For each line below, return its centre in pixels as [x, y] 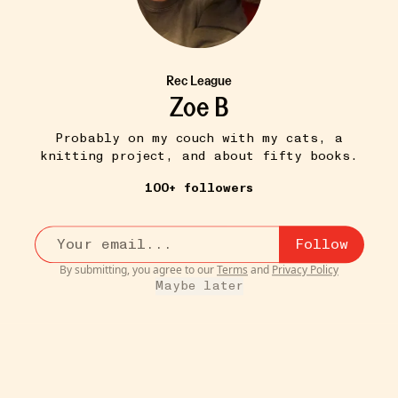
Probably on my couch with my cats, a [199, 139]
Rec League [199, 80]
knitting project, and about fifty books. [199, 156]
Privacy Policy [305, 270]
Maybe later [199, 286]
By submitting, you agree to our [137, 270]
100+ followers [199, 188]
